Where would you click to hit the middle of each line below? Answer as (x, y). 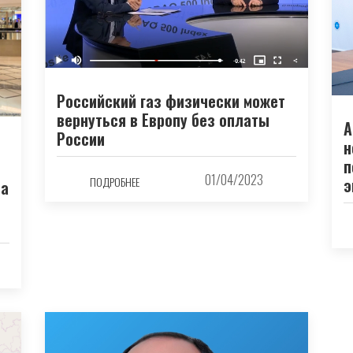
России (81, 139)
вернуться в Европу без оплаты (163, 120)
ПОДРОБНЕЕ (114, 181)
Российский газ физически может (171, 101)
